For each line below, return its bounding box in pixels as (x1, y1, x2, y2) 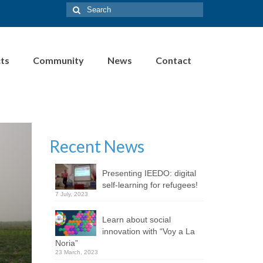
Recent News (49, 136, 144, 156)
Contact (156, 55, 191, 66)
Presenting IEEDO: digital (102, 168, 196, 178)
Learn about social (102, 215, 171, 224)
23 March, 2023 (55, 249, 98, 255)
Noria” (55, 238, 78, 248)
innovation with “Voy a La (102, 227, 195, 236)
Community (33, 55, 84, 66)
